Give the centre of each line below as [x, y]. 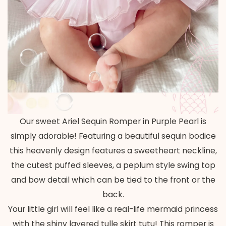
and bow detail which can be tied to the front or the [113, 180]
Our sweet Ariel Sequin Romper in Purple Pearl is [113, 121]
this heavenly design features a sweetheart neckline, [113, 150]
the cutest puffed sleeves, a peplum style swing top [113, 165]
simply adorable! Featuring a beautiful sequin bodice [113, 136]
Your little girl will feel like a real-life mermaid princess [113, 209]
